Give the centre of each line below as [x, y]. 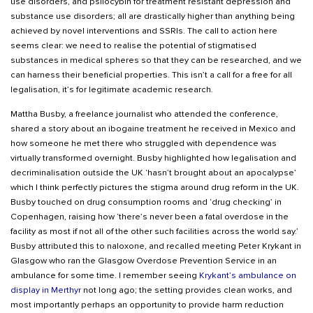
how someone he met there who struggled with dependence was [144, 143]
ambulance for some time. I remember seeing [105, 275]
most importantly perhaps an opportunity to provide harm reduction [147, 304]
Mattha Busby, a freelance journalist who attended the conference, [144, 114]
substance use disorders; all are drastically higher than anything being [153, 16]
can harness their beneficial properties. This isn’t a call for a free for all [151, 74]
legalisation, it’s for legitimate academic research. [112, 89]
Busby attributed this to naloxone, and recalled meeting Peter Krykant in [156, 246]
